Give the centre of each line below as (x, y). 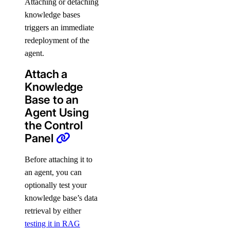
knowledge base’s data (61, 198)
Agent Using (57, 112)
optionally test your (56, 185)
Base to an (52, 100)
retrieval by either (53, 211)
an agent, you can (53, 172)
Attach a (46, 74)
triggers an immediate (59, 27)
